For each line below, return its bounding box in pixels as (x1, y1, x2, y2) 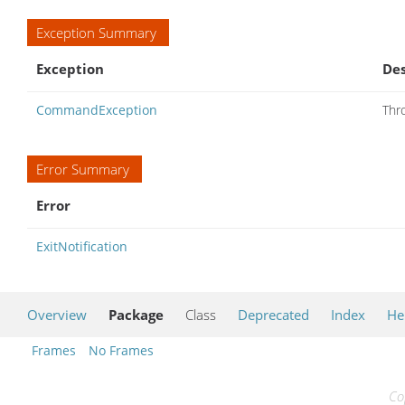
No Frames (89, 341, 154, 359)
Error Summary (36, 159, 129, 178)
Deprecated (238, 305, 309, 324)
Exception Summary (36, 23, 156, 42)
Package (108, 305, 164, 324)
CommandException (36, 100, 157, 118)
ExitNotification (36, 237, 127, 255)
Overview (27, 305, 87, 324)
